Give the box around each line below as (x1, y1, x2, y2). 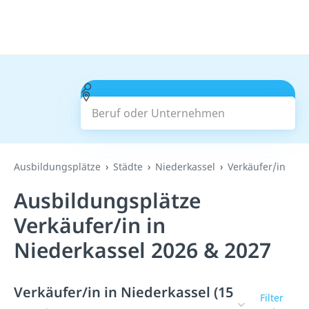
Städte (113, 160, 143, 173)
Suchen (168, 97, 208, 112)
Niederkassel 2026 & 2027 (14, 236, 271, 264)
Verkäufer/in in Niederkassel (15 (14, 283, 233, 301)
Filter (259, 291, 283, 304)
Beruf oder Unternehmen (91, 80, 224, 95)
